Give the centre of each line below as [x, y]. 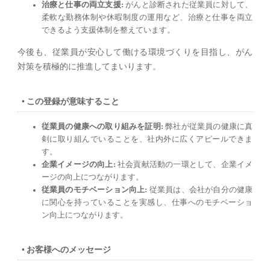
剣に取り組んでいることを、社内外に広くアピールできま [147, 140]
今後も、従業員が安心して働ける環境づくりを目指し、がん [135, 52]
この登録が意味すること [73, 101]
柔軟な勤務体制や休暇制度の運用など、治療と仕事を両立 [147, 18]
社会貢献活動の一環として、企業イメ [184, 165]
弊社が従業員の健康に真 [208, 127]
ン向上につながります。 [84, 215]
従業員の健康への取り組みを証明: [102, 127]
